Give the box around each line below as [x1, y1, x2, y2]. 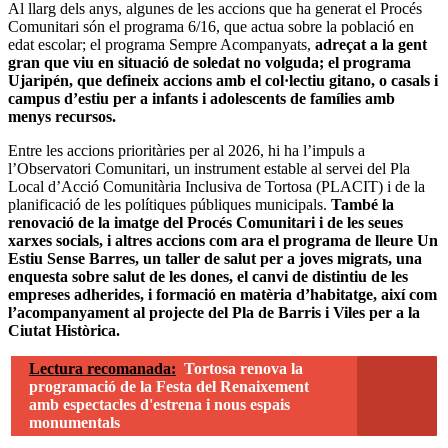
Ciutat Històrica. [8, 321, 120, 339]
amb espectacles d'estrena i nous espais [29, 395, 290, 413]
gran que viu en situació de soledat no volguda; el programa [8, 53, 411, 71]
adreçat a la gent [315, 35, 427, 53]
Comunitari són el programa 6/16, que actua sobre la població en [8, 17, 414, 35]
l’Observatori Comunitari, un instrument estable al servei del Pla [8, 159, 410, 177]
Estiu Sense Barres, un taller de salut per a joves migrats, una [8, 249, 422, 267]
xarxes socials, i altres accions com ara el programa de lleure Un [8, 231, 438, 249]
